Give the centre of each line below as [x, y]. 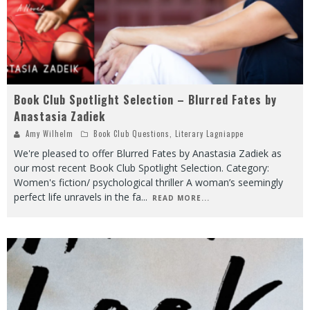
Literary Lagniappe [209, 133]
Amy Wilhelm [49, 133]
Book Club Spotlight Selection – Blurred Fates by [145, 99]
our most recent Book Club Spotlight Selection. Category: [142, 167]
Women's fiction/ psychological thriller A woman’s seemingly [148, 182]
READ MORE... [181, 198]
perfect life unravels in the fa [77, 197]
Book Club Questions [131, 133]
